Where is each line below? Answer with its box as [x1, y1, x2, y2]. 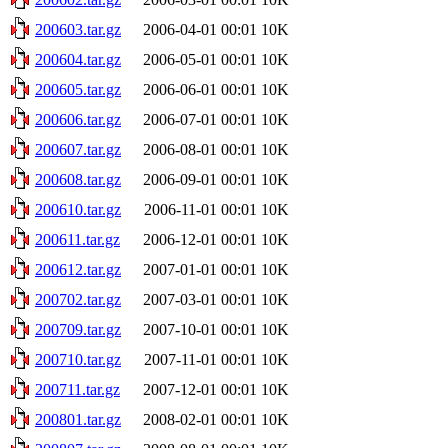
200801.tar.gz [35, 410, 121, 428]
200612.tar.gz [35, 260, 121, 278]
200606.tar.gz [35, 110, 121, 128]
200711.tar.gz [35, 380, 120, 398]
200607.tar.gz [35, 140, 121, 158]
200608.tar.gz [35, 170, 121, 188]
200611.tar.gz [35, 230, 120, 248]
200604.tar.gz [35, 50, 121, 68]
